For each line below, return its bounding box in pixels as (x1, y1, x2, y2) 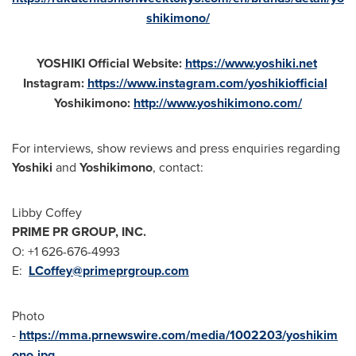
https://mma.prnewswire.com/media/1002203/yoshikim (19, 325, 338, 344)
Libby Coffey (12, 203, 82, 221)
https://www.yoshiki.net (184, 53, 317, 72)
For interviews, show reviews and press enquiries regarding (12, 138, 340, 157)
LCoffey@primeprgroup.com (29, 261, 189, 280)
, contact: (153, 157, 203, 176)
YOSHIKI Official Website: (36, 53, 185, 72)
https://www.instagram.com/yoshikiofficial (87, 73, 327, 92)
